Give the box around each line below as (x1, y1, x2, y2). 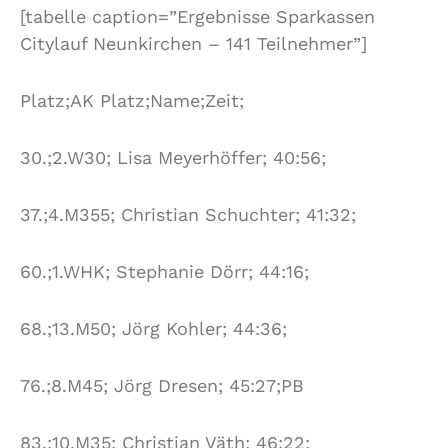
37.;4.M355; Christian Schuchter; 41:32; (20, 203, 356, 225)
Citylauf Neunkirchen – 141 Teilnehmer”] (20, 32, 367, 54)
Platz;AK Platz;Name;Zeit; (20, 89, 244, 111)
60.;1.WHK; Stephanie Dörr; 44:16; (20, 260, 309, 282)
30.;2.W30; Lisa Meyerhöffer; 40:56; (20, 146, 326, 168)
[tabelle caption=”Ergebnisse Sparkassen (20, 5, 375, 27)
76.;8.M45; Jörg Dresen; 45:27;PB (20, 374, 304, 396)
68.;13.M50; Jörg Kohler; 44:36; (20, 317, 287, 339)
